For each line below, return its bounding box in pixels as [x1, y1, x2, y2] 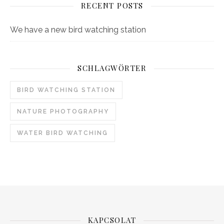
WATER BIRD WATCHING [17, 129, 108, 136]
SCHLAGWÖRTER [77, 63, 146, 73]
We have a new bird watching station [10, 25, 146, 34]
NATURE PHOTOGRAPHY [17, 108, 109, 115]
